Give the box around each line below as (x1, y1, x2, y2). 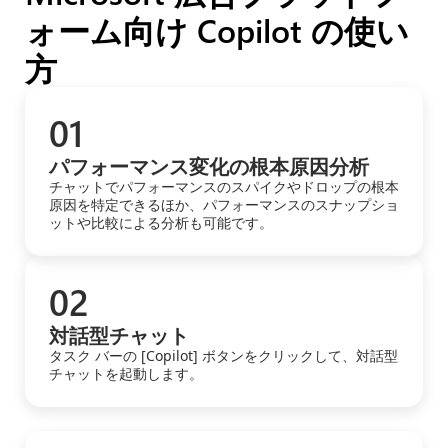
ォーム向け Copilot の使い (25, 8, 409, 51)
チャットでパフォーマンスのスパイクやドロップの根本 (49, 177, 399, 196)
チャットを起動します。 (49, 364, 203, 383)
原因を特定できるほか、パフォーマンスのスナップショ (49, 195, 399, 214)
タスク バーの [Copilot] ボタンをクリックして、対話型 (49, 346, 398, 365)
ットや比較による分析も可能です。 (49, 213, 273, 232)
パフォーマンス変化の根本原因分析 (49, 152, 369, 179)
